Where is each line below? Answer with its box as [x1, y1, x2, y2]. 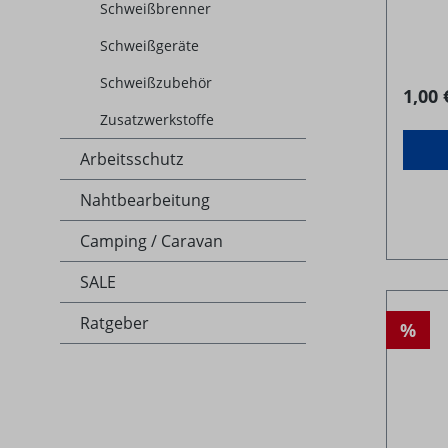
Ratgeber [80, 312, 149, 335]
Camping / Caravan [80, 230, 223, 253]
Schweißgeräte [100, 36, 199, 56]
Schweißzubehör [100, 73, 212, 93]
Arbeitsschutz [80, 148, 183, 171]
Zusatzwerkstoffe [100, 110, 214, 130]
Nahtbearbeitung [80, 189, 210, 212]
